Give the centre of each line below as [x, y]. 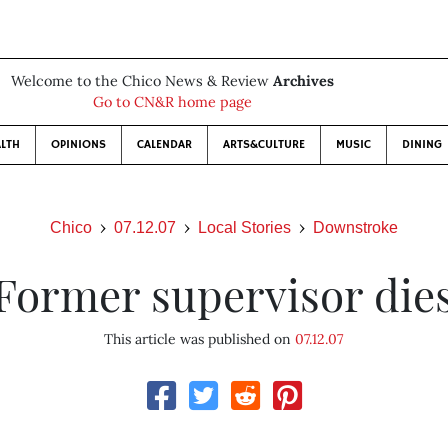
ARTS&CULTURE [263, 144]
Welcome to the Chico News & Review [141, 81]
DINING [421, 144]
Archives [303, 81]
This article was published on [200, 339]
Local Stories [244, 227]
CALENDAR [164, 144]
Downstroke [355, 227]
